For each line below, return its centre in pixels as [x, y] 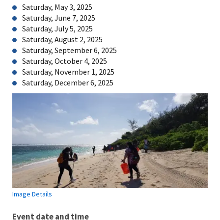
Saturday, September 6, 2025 [69, 50]
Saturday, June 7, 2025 [59, 18]
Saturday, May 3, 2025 [57, 7]
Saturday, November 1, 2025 [68, 72]
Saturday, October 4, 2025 [65, 61]
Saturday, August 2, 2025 [62, 39]
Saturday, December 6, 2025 [68, 82]
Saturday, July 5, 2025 [57, 28]
